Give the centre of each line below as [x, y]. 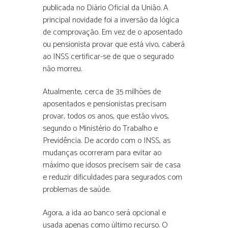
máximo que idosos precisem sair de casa [112, 165]
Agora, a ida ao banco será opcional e [104, 213]
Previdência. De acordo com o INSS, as [107, 141]
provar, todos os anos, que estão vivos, [106, 117]
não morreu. [62, 69]
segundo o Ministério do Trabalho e [100, 129]
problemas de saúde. [77, 190]
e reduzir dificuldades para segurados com [112, 178]
